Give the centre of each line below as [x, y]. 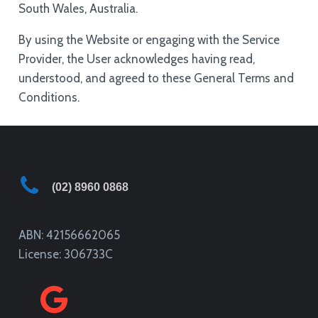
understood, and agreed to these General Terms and [156, 78]
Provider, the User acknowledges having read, [136, 59]
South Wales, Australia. [78, 9]
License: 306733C [65, 254]
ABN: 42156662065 [69, 235]
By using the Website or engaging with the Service [149, 40]
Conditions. [49, 97]
